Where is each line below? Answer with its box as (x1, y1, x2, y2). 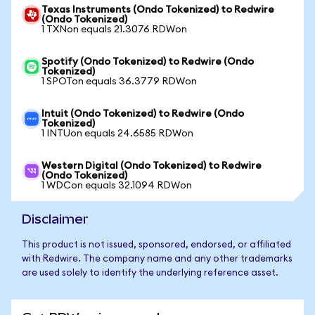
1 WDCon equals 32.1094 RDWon (41, 181, 192, 191)
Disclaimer (22, 212, 89, 226)
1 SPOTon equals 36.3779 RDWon (41, 77, 197, 86)
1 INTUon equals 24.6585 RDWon (41, 129, 193, 139)
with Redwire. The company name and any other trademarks (22, 255, 292, 264)
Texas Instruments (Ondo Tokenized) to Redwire (41, 5, 274, 15)
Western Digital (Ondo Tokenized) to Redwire (41, 161, 262, 171)
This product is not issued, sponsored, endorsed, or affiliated (22, 240, 291, 250)
